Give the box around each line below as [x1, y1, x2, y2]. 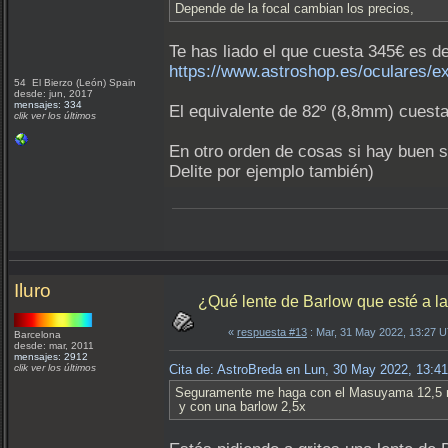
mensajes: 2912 [14, 351, 88, 362]
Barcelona [14, 329, 64, 340]
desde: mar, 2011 [14, 340, 94, 351]
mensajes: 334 [14, 99, 82, 110]
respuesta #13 [237, 326, 307, 338]
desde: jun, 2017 [14, 88, 93, 99]
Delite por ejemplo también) [169, 162, 374, 181]
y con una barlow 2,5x [175, 399, 306, 414]
